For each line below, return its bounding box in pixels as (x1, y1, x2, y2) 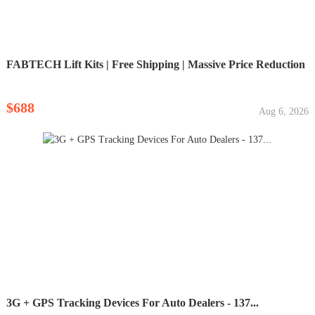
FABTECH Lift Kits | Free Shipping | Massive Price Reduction (6, 58, 305, 70)
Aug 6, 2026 (259, 105, 309, 117)
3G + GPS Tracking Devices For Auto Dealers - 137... (6, 296, 259, 309)
